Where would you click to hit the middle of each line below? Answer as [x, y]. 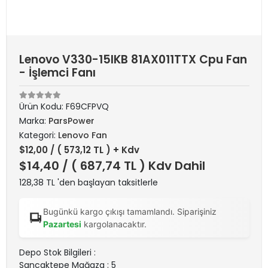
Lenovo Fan [83, 135]
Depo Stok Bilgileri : [57, 252]
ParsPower [71, 121]
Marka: [34, 121]
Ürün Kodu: [42, 106]
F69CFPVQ [87, 106]
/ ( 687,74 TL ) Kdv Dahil [134, 166]
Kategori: [39, 135]
